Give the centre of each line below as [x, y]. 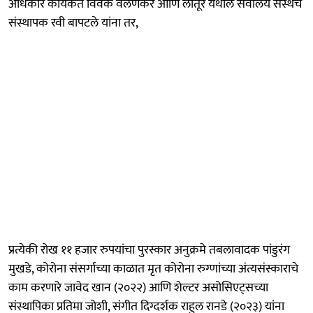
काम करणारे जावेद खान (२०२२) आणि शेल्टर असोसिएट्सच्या [138, 287]
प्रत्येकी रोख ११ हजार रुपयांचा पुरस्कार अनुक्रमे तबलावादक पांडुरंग [149, 250]
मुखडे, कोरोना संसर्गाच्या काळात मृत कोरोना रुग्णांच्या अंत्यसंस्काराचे [153, 269]
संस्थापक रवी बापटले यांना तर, [73, 23]
